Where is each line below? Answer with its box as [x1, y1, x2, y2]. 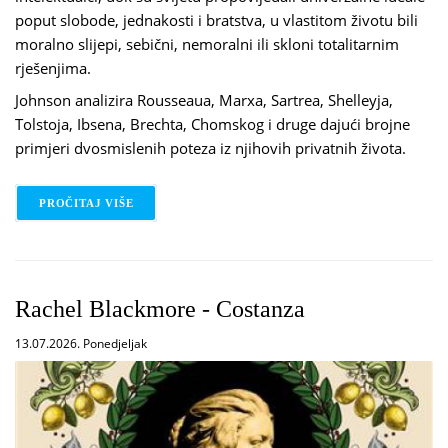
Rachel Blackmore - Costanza [15, 295, 305, 322]
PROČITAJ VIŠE [39, 197, 134, 210]
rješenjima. [15, 58, 91, 79]
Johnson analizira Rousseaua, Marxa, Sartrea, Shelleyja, [15, 90, 393, 111]
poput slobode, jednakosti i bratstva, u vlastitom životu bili [15, 10, 418, 31]
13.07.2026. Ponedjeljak [15, 334, 147, 352]
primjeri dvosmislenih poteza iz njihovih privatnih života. [15, 138, 406, 159]
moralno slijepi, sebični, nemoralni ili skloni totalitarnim [15, 34, 399, 55]
